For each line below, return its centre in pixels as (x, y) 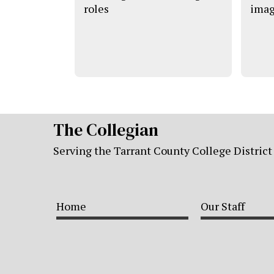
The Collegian (106, 129)
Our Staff (223, 206)
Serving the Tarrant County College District (163, 150)
